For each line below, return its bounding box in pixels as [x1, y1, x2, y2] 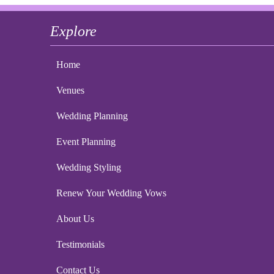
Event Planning [56, 136, 116, 147]
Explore [50, 23, 97, 39]
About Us [56, 213, 94, 224]
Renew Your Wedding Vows [56, 188, 166, 198]
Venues [56, 85, 84, 95]
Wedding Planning [56, 111, 128, 121]
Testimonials [56, 239, 105, 250]
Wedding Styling [56, 162, 121, 172]
